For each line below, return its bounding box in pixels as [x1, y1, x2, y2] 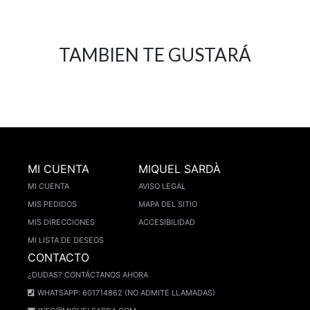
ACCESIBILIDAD [138, 217, 195, 228]
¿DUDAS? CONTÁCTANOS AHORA [28, 270, 148, 280]
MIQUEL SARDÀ [138, 162, 221, 176]
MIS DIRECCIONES [28, 217, 95, 228]
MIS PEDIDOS [28, 199, 77, 210]
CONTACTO [28, 250, 89, 265]
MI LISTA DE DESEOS [28, 235, 104, 246]
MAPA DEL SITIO [138, 199, 197, 210]
